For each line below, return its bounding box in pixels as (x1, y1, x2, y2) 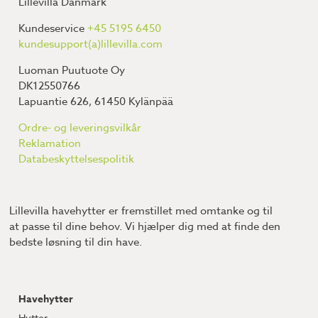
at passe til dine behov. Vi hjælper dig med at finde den (9, 218, 281, 234)
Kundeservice (18, 21, 88, 37)
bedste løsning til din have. (9, 234, 143, 250)
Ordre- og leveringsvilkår (18, 120, 142, 136)
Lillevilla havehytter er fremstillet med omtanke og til (9, 202, 273, 219)
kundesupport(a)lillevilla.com (18, 36, 163, 53)
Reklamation (18, 136, 82, 152)
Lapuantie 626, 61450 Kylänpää (18, 94, 174, 110)
